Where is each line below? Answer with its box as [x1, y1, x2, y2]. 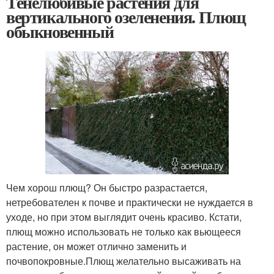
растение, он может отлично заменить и [6, 239, 187, 253]
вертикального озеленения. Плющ [6, 4, 246, 30]
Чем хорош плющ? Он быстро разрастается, [6, 180, 207, 194]
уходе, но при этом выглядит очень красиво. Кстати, [6, 209, 242, 224]
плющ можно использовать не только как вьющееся [6, 224, 241, 239]
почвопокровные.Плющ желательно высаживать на [6, 253, 241, 268]
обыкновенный [6, 19, 114, 45]
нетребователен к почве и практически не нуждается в [6, 194, 253, 209]
